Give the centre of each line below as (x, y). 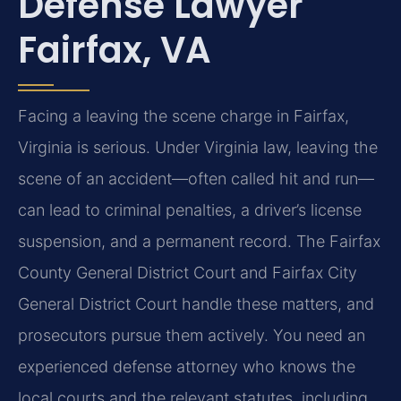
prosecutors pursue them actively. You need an (192, 335)
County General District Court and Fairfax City (188, 272)
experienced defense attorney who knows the (187, 366)
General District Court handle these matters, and (196, 303)
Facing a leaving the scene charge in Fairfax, (183, 115)
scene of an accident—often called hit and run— (196, 178)
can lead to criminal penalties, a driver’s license (190, 209)
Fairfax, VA (115, 50)
